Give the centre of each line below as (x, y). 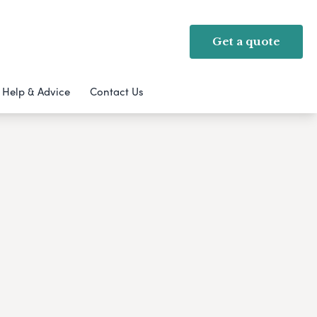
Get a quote (246, 41)
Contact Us (116, 91)
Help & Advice (36, 91)
